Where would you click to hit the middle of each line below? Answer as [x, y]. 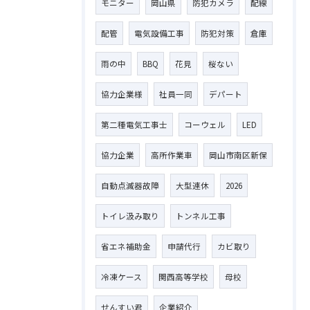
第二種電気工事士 [134, 125]
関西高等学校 [183, 277]
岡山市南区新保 [238, 155]
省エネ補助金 [126, 246]
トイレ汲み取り [130, 216]
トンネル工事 [201, 216]
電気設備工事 [159, 33]
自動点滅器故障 [130, 185]
